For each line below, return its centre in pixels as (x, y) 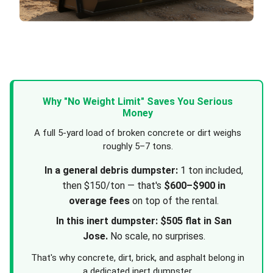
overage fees (99, 201)
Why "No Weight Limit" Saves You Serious (138, 102)
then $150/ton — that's (113, 186)
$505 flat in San (196, 221)
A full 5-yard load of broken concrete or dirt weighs (138, 133)
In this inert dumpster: (107, 221)
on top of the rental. (174, 201)
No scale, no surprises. (156, 236)
